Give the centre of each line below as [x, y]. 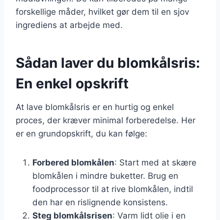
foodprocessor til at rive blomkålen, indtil [113, 189]
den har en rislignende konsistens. [100, 202]
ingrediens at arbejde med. [69, 25]
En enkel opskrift [72, 83]
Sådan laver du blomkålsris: [108, 63]
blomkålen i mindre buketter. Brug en [105, 176]
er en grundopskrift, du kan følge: [82, 133]
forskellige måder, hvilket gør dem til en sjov [102, 12]
